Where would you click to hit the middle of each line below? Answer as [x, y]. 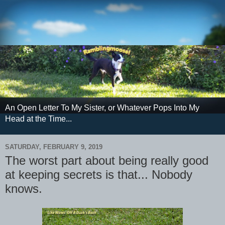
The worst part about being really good [107, 161]
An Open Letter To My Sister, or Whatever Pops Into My [102, 108]
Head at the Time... [38, 119]
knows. [24, 189]
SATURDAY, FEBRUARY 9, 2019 [54, 147]
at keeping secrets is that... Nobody [99, 175]
